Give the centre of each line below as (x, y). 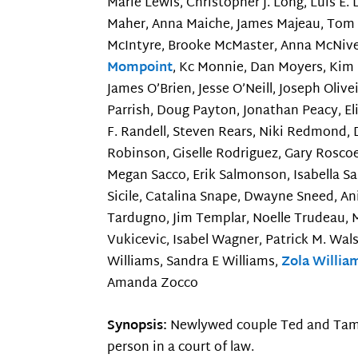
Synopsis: (139, 326)
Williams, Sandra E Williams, (195, 263)
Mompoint (140, 69)
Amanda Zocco (153, 284)
